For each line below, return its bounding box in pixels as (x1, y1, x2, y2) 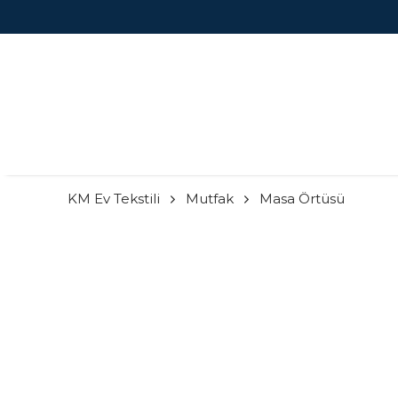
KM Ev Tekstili (68, 190, 160, 208)
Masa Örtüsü (259, 190, 345, 208)
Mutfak (186, 190, 234, 208)
